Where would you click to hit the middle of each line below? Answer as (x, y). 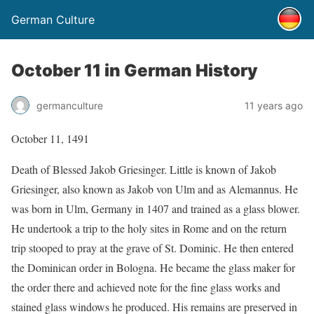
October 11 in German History (135, 70)
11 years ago (274, 105)
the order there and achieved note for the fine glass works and (146, 287)
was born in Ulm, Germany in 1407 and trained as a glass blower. (156, 209)
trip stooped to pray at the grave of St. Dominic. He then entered (152, 248)
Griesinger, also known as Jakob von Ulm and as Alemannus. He (155, 189)
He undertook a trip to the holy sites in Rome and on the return (149, 228)
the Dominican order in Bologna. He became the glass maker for (153, 267)
